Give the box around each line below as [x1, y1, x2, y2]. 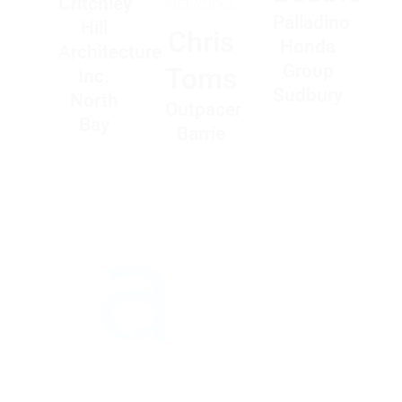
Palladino [272, 12, 350, 34]
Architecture [57, 41, 162, 64]
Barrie [177, 123, 225, 145]
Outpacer [165, 99, 242, 121]
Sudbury [273, 84, 344, 107]
